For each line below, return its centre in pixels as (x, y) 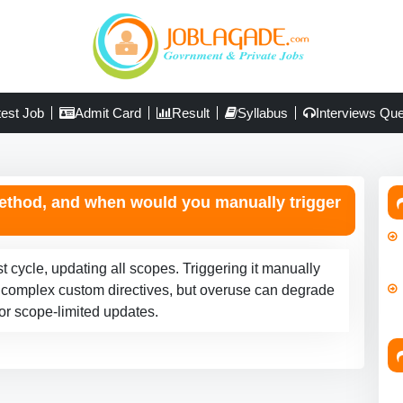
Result (191, 113)
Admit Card (108, 113)
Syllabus (263, 113)
